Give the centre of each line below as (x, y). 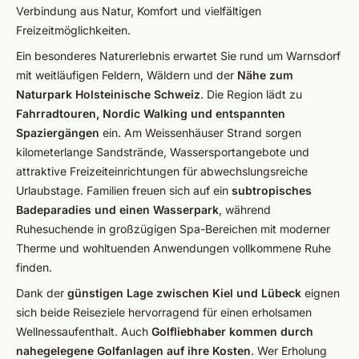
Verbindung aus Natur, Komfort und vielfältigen (139, 11)
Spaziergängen (58, 133)
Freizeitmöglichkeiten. (73, 30)
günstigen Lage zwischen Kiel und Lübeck (184, 293)
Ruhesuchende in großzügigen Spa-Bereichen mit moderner (173, 229)
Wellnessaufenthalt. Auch (84, 331)
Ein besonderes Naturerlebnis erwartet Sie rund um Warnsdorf (178, 56)
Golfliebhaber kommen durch (232, 331)
